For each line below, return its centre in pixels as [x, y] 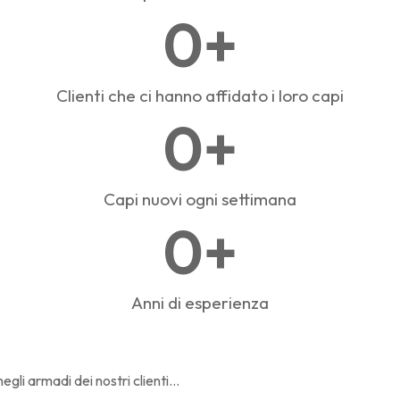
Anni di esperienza [200, 303]
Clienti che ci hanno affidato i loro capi [200, 96]
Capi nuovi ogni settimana [200, 199]
